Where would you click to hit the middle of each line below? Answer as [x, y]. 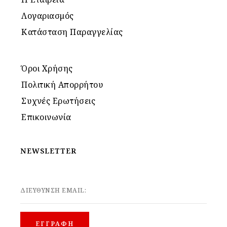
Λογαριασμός [48, 15]
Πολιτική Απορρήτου [62, 84]
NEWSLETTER [48, 150]
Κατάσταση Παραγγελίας [72, 32]
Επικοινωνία [46, 117]
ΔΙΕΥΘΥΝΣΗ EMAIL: [53, 191]
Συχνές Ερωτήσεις [58, 101]
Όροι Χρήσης [47, 68]
